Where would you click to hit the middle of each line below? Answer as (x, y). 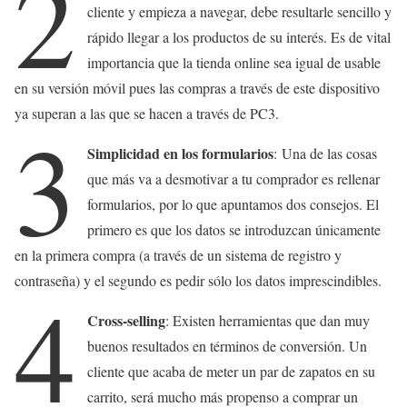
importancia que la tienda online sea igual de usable (234, 63)
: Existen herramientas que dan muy (268, 321)
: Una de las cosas (326, 154)
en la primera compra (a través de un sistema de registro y (178, 255)
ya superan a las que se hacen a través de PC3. (147, 114)
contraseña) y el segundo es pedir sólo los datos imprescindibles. (198, 281)
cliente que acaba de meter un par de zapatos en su (232, 372)
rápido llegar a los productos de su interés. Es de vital (239, 37)
